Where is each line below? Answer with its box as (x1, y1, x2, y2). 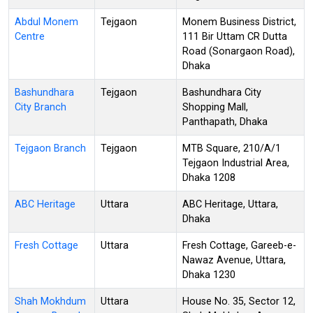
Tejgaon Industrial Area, (182, 156, 289, 169)
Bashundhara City (182, 86, 261, 99)
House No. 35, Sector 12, (182, 295, 296, 307)
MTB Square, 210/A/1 (182, 142, 281, 154)
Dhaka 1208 (182, 171, 235, 184)
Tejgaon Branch (15, 142, 86, 154)
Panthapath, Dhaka (182, 115, 268, 128)
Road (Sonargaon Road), (182, 45, 295, 57)
